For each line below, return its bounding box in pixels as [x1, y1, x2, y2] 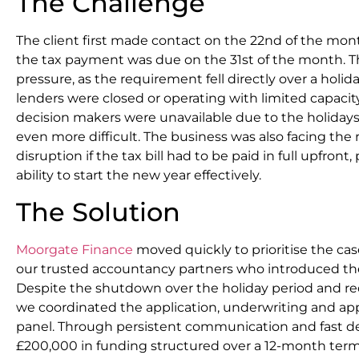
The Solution [16, 196, 180, 228]
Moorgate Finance [16, 241, 133, 257]
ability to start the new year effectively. [16, 167, 261, 184]
